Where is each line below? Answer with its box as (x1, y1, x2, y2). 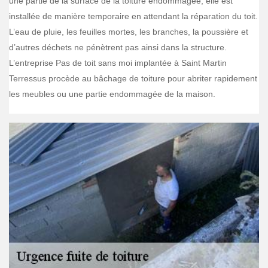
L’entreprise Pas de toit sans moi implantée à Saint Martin (9, 58, 227, 68)
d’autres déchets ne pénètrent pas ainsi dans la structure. (9, 42, 227, 52)
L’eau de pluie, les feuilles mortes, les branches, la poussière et (9, 27, 248, 36)
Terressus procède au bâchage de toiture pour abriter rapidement (9, 74, 257, 83)
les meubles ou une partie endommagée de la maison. (9, 89, 215, 99)
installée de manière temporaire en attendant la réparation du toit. (9, 11, 258, 21)
